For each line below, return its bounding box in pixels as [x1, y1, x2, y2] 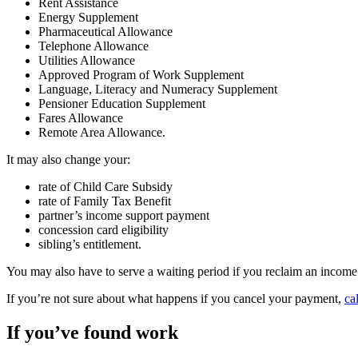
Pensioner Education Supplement [38, 97, 205, 111]
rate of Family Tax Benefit [38, 194, 171, 209]
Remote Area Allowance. [38, 125, 165, 140]
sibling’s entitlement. [38, 237, 141, 252]
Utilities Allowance [38, 54, 135, 68]
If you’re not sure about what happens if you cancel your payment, [6, 292, 344, 306]
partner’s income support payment [38, 209, 209, 223]
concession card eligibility [38, 223, 169, 237]
